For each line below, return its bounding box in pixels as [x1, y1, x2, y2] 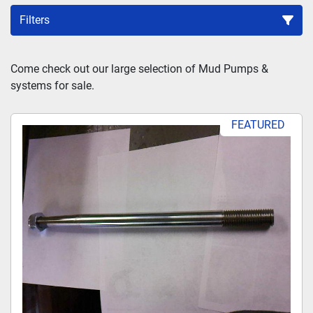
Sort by [129, 53, 173, 71]
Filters [20, 13, 50, 27]
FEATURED [231, 117, 285, 131]
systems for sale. [10, 78, 94, 92]
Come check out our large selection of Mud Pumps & [10, 61, 268, 75]
